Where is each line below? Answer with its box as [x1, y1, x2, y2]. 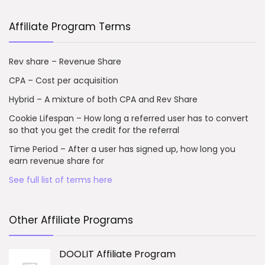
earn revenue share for [9, 155, 104, 167]
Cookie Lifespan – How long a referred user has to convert [9, 112, 248, 124]
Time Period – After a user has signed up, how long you [9, 143, 235, 155]
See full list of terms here [9, 174, 112, 186]
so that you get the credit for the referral [9, 124, 179, 136]
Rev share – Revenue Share [9, 56, 121, 67]
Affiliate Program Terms [9, 20, 131, 34]
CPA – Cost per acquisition [9, 75, 118, 86]
